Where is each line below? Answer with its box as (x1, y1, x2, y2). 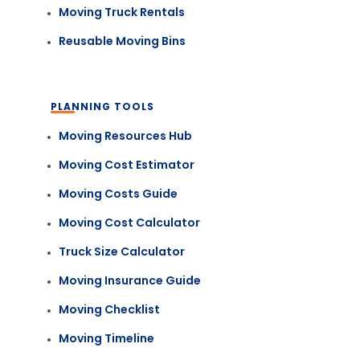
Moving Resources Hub (58, 128, 192, 144)
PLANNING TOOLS (50, 100, 155, 113)
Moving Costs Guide (58, 186, 178, 202)
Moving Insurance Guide (58, 272, 201, 288)
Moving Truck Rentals (58, 4, 185, 20)
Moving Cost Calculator (58, 215, 200, 231)
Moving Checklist (58, 301, 160, 317)
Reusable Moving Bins (58, 33, 186, 49)
